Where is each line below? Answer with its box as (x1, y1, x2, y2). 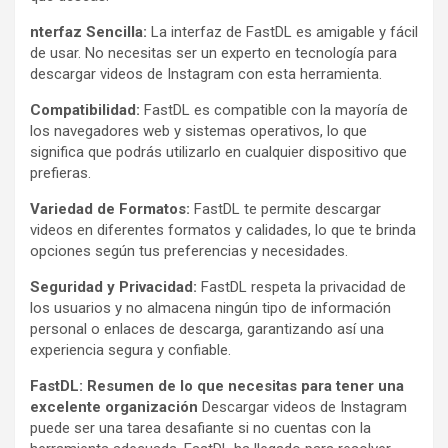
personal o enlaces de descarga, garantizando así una (30, 319, 384, 338)
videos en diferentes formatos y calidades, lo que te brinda (30, 220, 416, 239)
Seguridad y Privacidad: (30, 277, 197, 296)
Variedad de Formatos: (30, 199, 190, 218)
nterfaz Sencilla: (30, 22, 147, 41)
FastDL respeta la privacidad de (197, 277, 406, 296)
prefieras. (30, 163, 91, 182)
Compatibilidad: (30, 100, 140, 119)
